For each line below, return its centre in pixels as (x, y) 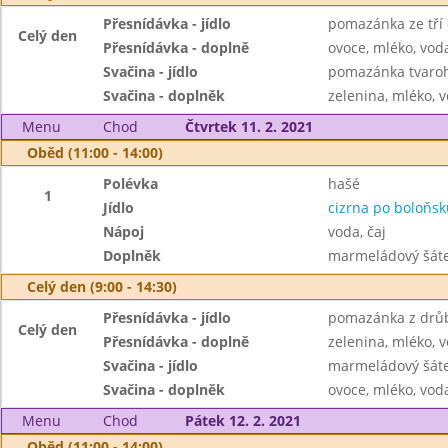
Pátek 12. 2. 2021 (242, 420)
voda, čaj (356, 231)
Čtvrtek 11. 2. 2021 (248, 126)
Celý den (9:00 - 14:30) (102, 286)
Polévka (131, 183)
